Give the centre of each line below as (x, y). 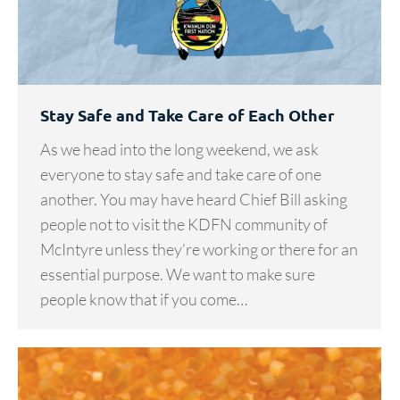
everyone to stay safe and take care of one (181, 175)
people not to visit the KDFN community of (184, 225)
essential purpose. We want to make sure (178, 275)
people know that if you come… (144, 300)
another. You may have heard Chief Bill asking (194, 200)
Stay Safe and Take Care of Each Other (187, 115)
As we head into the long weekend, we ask (179, 150)
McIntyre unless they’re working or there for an (199, 250)
